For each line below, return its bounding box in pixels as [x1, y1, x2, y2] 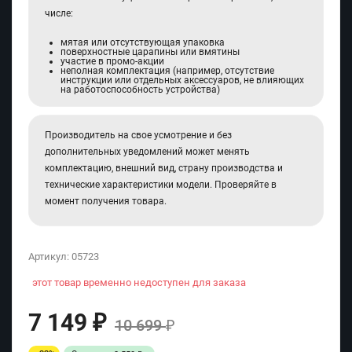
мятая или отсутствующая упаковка [60, 37, 225, 49]
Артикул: [28, 251, 71, 263]
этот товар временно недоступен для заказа [32, 277, 246, 289]
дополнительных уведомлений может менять [45, 146, 250, 158]
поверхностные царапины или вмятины [60, 46, 240, 58]
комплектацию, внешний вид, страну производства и [45, 163, 283, 174]
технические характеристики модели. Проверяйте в [45, 179, 277, 191]
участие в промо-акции [60, 56, 164, 68]
